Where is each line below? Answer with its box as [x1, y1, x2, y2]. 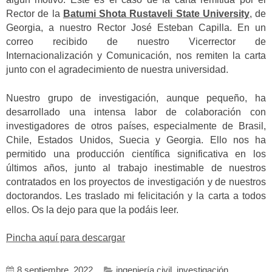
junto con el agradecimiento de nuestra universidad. [6, 64, 228, 75]
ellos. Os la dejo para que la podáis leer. [6, 204, 178, 215]
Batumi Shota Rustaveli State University [63, 8, 250, 19]
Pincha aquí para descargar [6, 233, 125, 243]
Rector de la [6, 8, 63, 19]
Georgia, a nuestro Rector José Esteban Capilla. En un [6, 22, 266, 33]
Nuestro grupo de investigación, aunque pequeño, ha [6, 92, 266, 103]
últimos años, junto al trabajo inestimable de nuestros [6, 162, 266, 173]
